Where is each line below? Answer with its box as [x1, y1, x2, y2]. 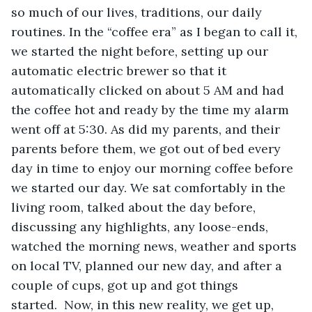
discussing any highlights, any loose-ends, [11, 218, 272, 235]
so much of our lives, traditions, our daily [11, 3, 265, 20]
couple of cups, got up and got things [11, 276, 242, 293]
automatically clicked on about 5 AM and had [11, 81, 288, 98]
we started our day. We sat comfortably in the [11, 179, 289, 196]
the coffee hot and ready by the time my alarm [11, 101, 292, 118]
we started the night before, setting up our [11, 42, 272, 59]
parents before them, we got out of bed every [11, 140, 284, 157]
